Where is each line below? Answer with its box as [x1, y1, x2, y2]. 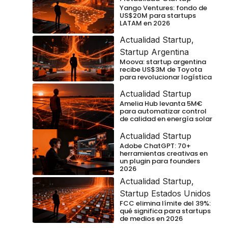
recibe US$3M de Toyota [120, 65, 202, 75]
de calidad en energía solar [120, 114, 212, 124]
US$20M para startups [120, 11, 196, 21]
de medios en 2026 [120, 214, 183, 224]
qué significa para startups [120, 206, 211, 216]
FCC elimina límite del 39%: [120, 198, 211, 209]
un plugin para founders [120, 156, 200, 166]
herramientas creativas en [120, 148, 208, 158]
